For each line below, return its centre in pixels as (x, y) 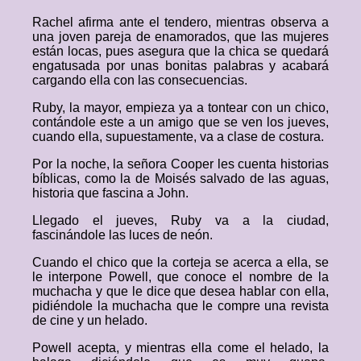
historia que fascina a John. (110, 193)
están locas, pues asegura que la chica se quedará (180, 51)
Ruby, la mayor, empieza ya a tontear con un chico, (180, 108)
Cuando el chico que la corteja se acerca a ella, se (180, 262)
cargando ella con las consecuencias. (140, 80)
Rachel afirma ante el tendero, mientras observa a (180, 22)
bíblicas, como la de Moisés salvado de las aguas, (180, 178)
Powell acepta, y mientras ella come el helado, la (180, 348)
